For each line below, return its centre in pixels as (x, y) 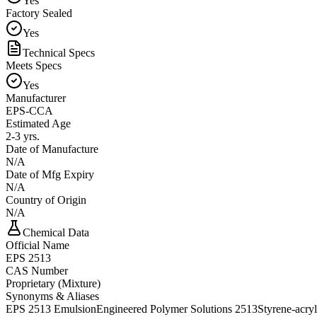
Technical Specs (59, 52)
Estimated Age (38, 123)
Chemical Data (56, 232)
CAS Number (37, 270)
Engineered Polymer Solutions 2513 (177, 309)
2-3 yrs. (23, 136)
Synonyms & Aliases (52, 296)
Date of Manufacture (52, 149)
